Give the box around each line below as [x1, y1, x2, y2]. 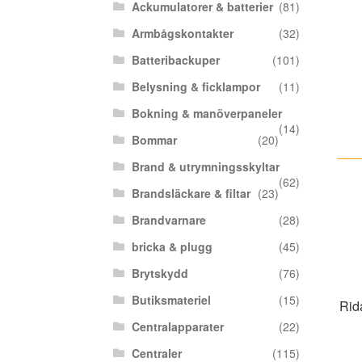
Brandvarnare [131, 212, 206, 228]
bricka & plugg [131, 238, 213, 255]
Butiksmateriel [131, 292, 211, 308]
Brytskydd [131, 265, 188, 281]
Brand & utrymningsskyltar [131, 158, 280, 175]
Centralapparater [131, 318, 224, 335]
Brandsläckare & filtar [131, 185, 250, 201]
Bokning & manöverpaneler [131, 105, 282, 121]
